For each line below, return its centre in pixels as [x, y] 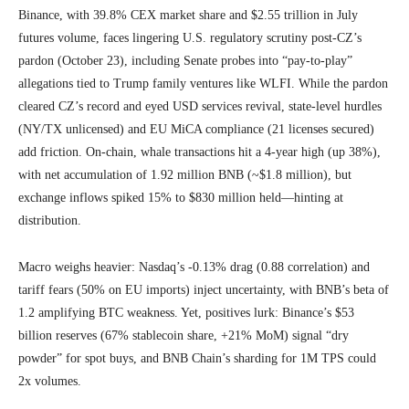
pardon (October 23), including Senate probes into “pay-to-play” [185, 60]
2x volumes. [50, 381]
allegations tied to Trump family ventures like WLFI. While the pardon [203, 83]
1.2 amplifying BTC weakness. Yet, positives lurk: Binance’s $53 [186, 312]
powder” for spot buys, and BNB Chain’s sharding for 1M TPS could [197, 358]
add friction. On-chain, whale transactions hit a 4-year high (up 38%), [199, 152]
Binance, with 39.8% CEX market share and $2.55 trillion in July [188, 15]
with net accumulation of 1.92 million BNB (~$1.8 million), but [185, 174]
